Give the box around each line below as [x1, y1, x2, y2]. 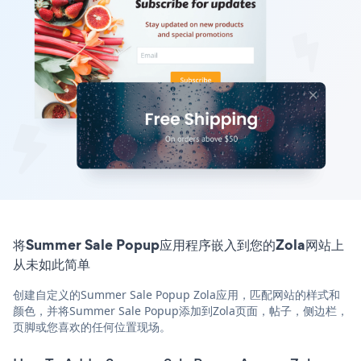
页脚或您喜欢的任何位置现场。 [13, 318, 171, 334]
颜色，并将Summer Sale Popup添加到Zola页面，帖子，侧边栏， [13, 302, 348, 318]
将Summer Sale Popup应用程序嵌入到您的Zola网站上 [13, 234, 344, 255]
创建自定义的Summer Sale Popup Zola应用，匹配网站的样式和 [13, 286, 340, 302]
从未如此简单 [13, 253, 90, 274]
